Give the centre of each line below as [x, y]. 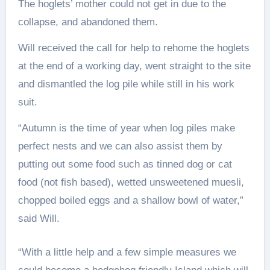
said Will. [39, 219]
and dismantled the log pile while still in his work [126, 84]
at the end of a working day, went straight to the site [134, 66]
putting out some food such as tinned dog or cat [125, 165]
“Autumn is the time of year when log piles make [126, 128]
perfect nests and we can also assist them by [120, 146]
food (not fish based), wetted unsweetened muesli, [131, 183]
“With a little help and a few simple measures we [127, 253]
